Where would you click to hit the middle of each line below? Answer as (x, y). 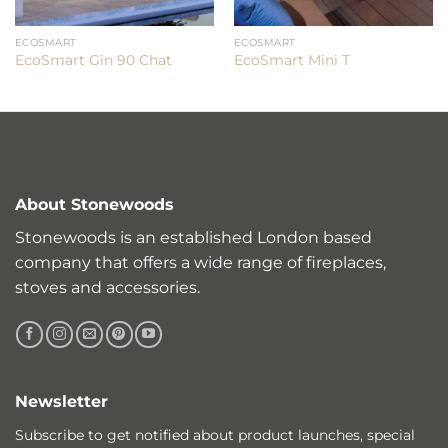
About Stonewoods (94, 204)
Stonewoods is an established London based (193, 237)
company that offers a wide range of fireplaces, (200, 262)
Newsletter (61, 401)
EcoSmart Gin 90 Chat (93, 59)
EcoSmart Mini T (291, 59)
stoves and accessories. (107, 287)
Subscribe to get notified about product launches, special (215, 434)
